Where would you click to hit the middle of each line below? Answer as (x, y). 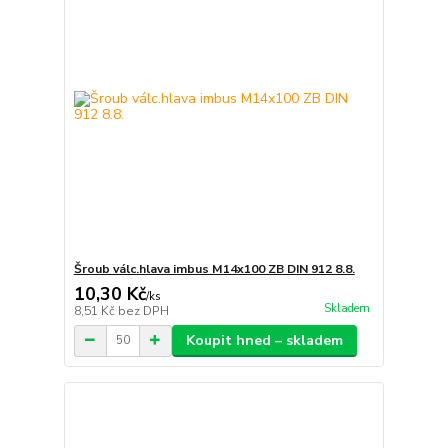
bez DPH (143, 310)
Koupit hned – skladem (264, 340)
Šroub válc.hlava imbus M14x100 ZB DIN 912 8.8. (214, 268)
